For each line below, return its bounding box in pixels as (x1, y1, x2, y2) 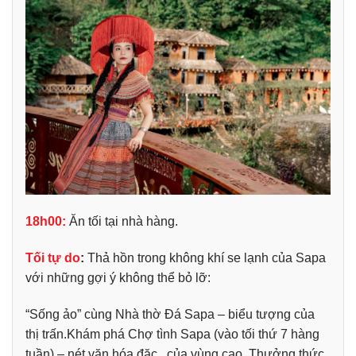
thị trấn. (25, 327, 67, 341)
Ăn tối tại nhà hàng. (69, 215, 178, 229)
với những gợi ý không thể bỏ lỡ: (25, 270, 211, 284)
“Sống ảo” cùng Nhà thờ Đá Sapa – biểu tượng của (25, 307, 315, 321)
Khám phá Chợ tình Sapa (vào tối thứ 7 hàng (67, 327, 319, 341)
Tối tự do (25, 250, 80, 265)
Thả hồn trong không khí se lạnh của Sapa (84, 250, 326, 265)
